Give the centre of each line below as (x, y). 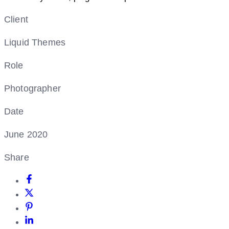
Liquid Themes (35, 42)
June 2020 (26, 134)
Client (16, 19)
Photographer (32, 88)
